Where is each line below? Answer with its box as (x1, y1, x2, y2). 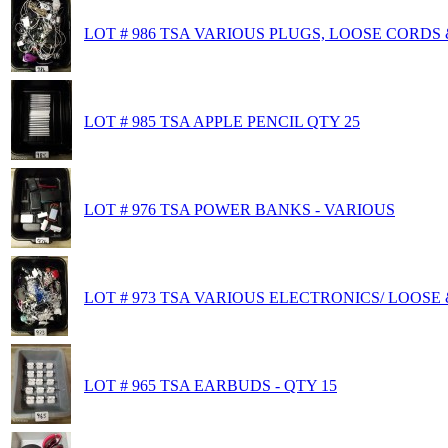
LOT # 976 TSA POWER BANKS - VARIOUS (84, 200, 395, 218)
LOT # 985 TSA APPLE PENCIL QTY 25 (84, 112, 360, 130)
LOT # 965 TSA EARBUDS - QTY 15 (84, 376, 337, 394)
